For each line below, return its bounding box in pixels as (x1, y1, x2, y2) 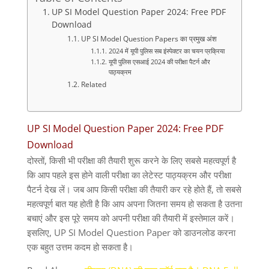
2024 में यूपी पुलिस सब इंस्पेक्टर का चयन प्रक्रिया (108, 46, 225, 55)
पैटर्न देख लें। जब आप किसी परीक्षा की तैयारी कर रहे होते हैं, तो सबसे (26, 183, 241, 195)
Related (80, 79, 106, 89)
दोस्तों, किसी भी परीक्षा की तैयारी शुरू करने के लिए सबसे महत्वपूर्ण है (26, 154, 236, 166)
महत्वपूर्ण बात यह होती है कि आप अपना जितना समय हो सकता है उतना (26, 197, 242, 210)
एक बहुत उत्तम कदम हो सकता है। (26, 240, 133, 253)
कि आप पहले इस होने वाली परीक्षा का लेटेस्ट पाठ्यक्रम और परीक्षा (26, 168, 231, 181)
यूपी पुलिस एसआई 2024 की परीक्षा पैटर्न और (108, 56, 210, 66)
